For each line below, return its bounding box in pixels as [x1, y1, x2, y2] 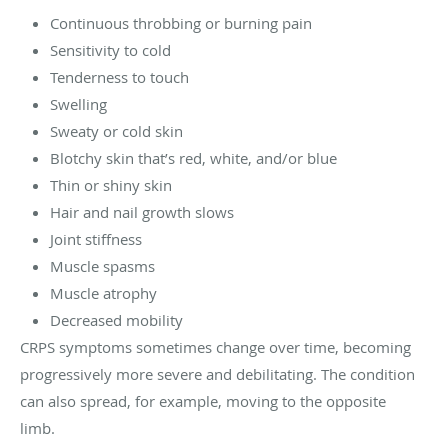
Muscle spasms [50, 256, 155, 277]
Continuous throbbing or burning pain [50, 13, 312, 34]
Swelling [50, 94, 107, 115]
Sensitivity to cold [50, 40, 175, 61]
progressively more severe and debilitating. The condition [20, 364, 415, 385]
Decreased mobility [50, 310, 183, 331]
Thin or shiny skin [50, 175, 172, 196]
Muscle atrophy [50, 283, 157, 304]
